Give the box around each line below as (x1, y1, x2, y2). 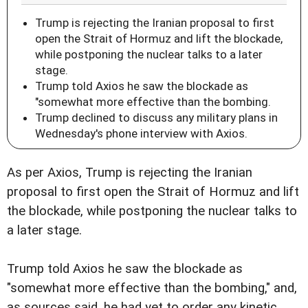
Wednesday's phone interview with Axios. (35, 126, 247, 140)
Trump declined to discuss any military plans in (35, 110, 278, 124)
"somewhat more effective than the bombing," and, (7, 280, 297, 296)
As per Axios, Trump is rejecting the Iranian (7, 164, 252, 180)
